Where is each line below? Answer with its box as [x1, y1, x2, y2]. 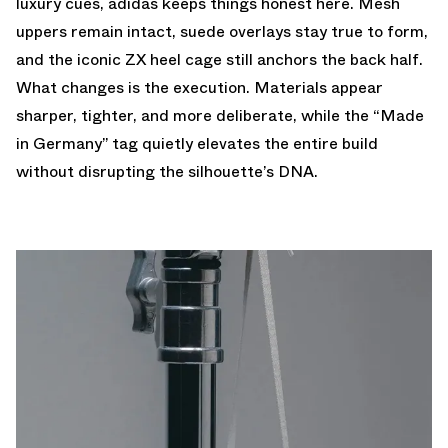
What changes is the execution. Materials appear [16, 75, 383, 99]
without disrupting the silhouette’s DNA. [16, 159, 318, 183]
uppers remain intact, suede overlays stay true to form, [16, 19, 428, 43]
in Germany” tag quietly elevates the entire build [16, 131, 378, 155]
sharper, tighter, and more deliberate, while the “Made [16, 103, 424, 127]
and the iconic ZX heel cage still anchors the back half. [16, 47, 423, 71]
